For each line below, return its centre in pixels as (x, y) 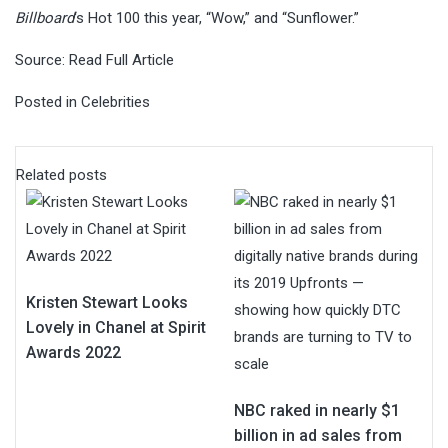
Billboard (44, 17)
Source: (42, 59)
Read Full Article (121, 59)
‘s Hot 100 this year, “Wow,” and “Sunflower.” (216, 17)
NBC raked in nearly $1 (317, 410)
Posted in (48, 101)
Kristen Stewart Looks (107, 302)
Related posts (61, 174)
